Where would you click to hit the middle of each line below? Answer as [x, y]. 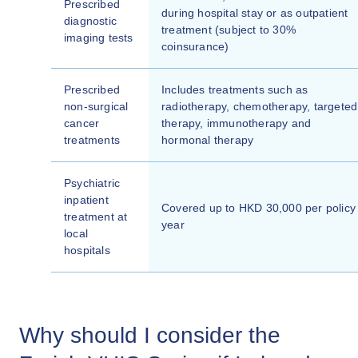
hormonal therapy [208, 140]
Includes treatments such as [235, 89]
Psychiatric [92, 183]
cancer [82, 123]
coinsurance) [195, 46]
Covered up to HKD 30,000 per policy [259, 208]
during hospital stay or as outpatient [255, 13]
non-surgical [96, 106]
